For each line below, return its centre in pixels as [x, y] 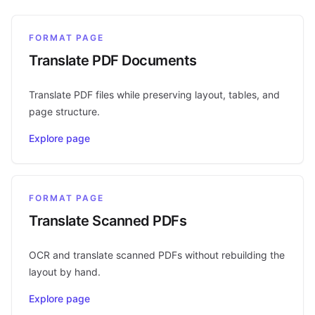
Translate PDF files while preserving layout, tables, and [154, 94]
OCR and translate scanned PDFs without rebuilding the [157, 255]
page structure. [64, 111]
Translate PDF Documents [113, 60]
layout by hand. [65, 271]
